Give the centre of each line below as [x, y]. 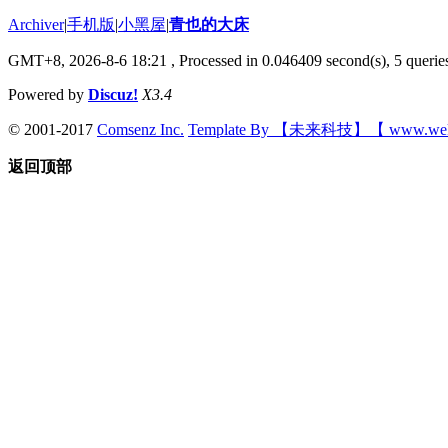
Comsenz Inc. [140, 129]
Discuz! [113, 94]
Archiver [36, 24]
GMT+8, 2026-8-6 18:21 [87, 60]
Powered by [48, 94]
